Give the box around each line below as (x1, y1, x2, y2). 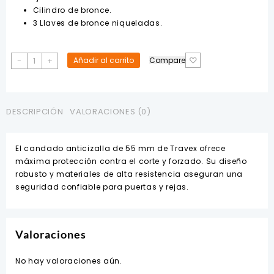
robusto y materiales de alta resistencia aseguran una (15, 168, 243, 179)
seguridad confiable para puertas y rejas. (15, 181, 189, 192)
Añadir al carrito (73, 55, 134, 66)
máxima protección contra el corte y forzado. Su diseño (15, 155, 247, 166)
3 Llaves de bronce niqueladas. (32, 18, 163, 29)
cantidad (26, 105, 66, 116)
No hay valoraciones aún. (15, 255, 122, 266)
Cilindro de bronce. (32, 5, 112, 16)
